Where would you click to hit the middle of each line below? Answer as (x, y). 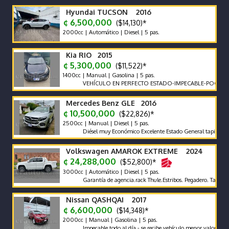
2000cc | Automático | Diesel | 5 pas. (110, 32)
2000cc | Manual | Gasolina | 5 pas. (109, 220)
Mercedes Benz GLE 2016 (111, 103)
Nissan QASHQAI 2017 (106, 200)
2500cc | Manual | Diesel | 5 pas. (105, 123)
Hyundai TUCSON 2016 (109, 12)
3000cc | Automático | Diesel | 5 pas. (110, 171)
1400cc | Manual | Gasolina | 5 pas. (108, 75)
